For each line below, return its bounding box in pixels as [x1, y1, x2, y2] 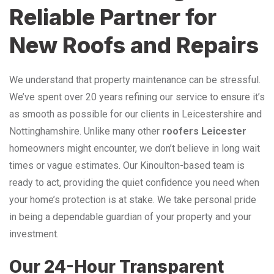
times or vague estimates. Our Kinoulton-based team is [9, 159, 245, 171]
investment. [9, 228, 59, 240]
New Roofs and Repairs [9, 31, 259, 59]
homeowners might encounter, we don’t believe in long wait [9, 142, 260, 154]
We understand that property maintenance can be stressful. [9, 73, 261, 86]
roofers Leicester [162, 125, 246, 137]
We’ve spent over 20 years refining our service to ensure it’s [9, 91, 265, 103]
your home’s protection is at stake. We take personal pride [9, 193, 256, 206]
